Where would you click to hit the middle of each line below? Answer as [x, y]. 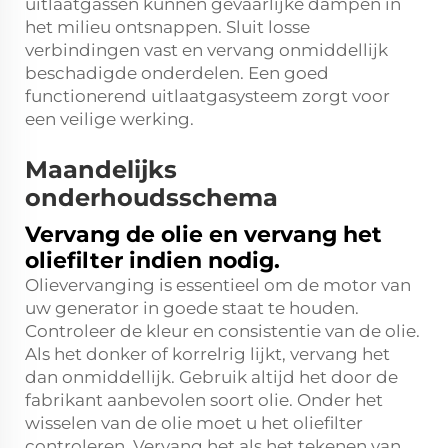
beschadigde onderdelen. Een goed [177, 73]
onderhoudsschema [151, 197]
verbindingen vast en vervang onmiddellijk [206, 50]
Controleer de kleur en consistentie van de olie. [222, 331]
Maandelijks [101, 169]
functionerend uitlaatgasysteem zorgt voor [207, 96]
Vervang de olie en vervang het [203, 234]
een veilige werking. [109, 119]
